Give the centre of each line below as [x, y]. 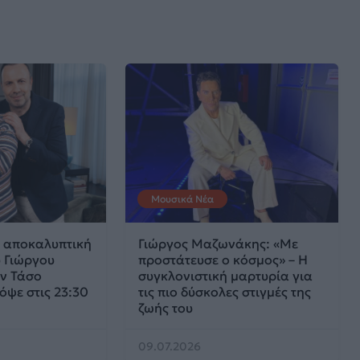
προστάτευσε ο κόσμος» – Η [223, 260]
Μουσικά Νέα [183, 199]
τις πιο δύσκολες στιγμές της [225, 292]
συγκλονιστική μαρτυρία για [226, 276]
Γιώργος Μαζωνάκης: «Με [219, 244]
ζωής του [166, 308]
